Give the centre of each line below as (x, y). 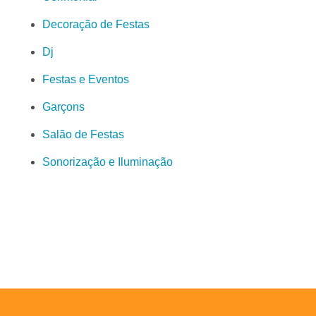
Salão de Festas (83, 135)
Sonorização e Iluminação (108, 162)
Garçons (63, 107)
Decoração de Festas (96, 25)
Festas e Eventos (86, 80)
